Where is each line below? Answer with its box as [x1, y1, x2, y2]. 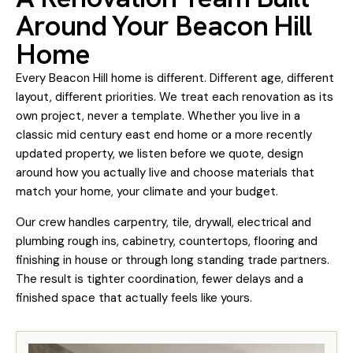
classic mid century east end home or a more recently [16, 127, 312, 143]
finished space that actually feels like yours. [16, 290, 252, 306]
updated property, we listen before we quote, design [16, 146, 303, 162]
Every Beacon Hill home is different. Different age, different [16, 70, 334, 86]
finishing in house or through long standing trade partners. [16, 252, 329, 268]
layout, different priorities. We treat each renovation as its [16, 89, 333, 105]
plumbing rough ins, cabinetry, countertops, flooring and [16, 233, 318, 249]
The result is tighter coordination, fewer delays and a [16, 271, 303, 287]
